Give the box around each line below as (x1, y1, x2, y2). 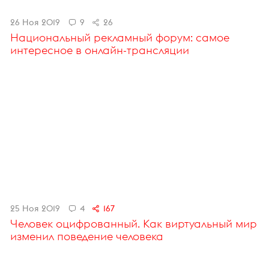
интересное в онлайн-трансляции (10, 43, 189, 58)
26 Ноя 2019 (10, 17, 60, 28)
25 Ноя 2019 (10, 202, 60, 214)
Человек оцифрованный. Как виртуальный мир (10, 216, 257, 231)
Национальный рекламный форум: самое (10, 31, 229, 45)
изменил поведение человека (10, 229, 163, 243)
